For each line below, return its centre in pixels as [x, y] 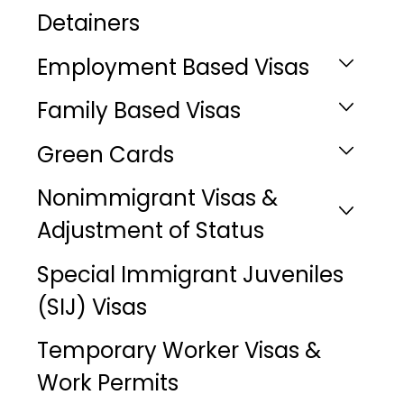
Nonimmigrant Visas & [157, 198]
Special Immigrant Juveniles [190, 274]
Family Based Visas [138, 111]
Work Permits [107, 383]
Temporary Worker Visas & [179, 351]
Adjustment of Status [150, 231]
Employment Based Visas [173, 67]
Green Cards [105, 154]
